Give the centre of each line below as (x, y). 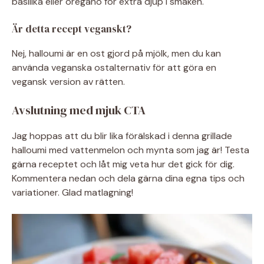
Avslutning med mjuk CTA (79, 110)
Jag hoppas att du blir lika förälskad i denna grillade (122, 136)
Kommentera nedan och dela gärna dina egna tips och (128, 178)
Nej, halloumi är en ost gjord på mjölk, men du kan (116, 53)
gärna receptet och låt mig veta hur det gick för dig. (123, 164)
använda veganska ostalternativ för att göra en (114, 67)
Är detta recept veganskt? (72, 29)
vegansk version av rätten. (68, 82)
